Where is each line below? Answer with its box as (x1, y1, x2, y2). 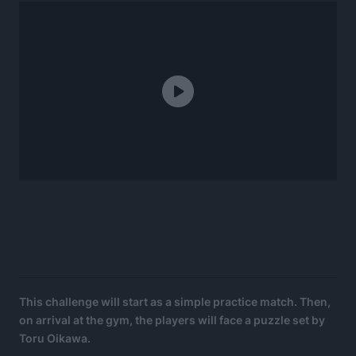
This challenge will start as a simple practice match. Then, (19, 294, 331, 308)
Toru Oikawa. (19, 331, 91, 345)
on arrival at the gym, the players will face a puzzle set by (19, 312, 325, 327)
